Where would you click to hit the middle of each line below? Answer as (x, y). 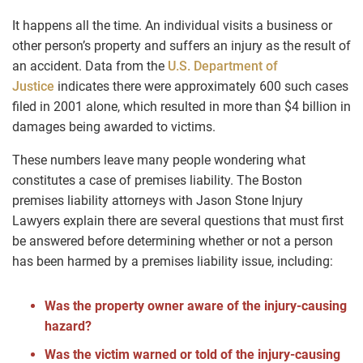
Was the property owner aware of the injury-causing (196, 306)
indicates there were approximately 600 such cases (201, 87)
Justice (33, 87)
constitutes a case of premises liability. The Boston (157, 181)
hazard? (68, 327)
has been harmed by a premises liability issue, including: (173, 262)
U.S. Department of (223, 66)
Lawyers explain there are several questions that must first (178, 221)
